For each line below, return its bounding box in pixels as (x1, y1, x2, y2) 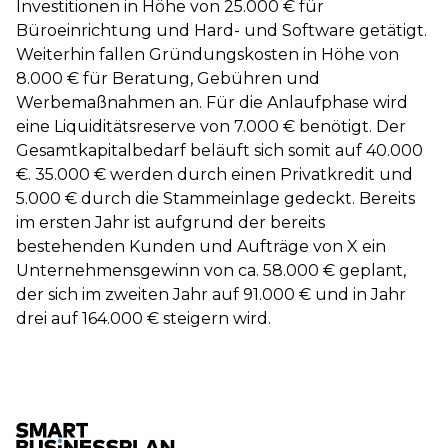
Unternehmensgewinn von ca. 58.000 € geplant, (16, 261, 406, 280)
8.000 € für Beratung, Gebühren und (16, 69, 320, 88)
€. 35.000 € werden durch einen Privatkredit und (16, 165, 413, 184)
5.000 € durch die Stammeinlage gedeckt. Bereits (16, 189, 415, 208)
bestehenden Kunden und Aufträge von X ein (16, 237, 386, 256)
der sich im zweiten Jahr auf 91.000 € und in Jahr (16, 285, 406, 304)
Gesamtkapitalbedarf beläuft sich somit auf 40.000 (16, 141, 423, 160)
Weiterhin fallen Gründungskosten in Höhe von (16, 45, 399, 64)
